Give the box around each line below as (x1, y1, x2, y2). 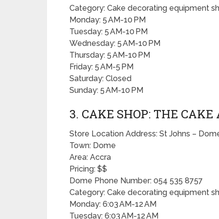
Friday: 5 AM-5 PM (69, 62, 133, 71)
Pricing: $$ (69, 164, 107, 174)
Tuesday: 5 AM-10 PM (69, 27, 148, 36)
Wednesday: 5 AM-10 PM (69, 39, 160, 48)
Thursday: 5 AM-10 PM (69, 50, 150, 60)
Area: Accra (69, 153, 111, 162)
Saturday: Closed (69, 74, 131, 83)
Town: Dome (69, 141, 116, 150)
